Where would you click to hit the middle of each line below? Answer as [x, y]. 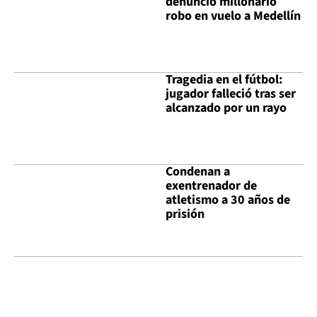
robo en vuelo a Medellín [233, 16]
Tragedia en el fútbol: [224, 80]
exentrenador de [211, 186]
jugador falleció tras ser [231, 94]
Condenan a [198, 172]
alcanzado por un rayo [226, 108]
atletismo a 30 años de [228, 200]
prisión [185, 214]
